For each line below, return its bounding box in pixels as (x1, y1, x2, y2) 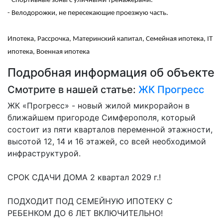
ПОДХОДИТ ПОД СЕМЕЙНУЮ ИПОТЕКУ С (7, 196, 173, 207)
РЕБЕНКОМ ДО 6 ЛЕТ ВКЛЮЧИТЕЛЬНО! (7, 208, 163, 219)
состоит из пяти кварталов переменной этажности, (7, 124, 213, 135)
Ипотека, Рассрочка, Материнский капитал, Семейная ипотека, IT (7, 35, 213, 43)
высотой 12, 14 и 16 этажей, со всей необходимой (7, 136, 206, 147)
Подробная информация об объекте (7, 65, 215, 80)
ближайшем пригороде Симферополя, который (7, 112, 196, 123)
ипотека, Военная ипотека (7, 48, 90, 56)
